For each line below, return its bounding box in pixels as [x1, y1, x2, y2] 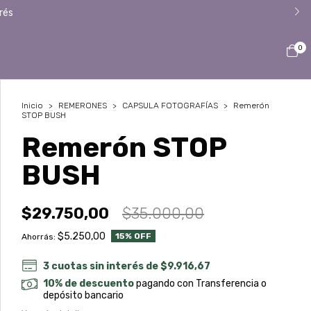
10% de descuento [43, 278, 135, 289]
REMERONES [58, 101, 107, 110]
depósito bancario [43, 289, 124, 301]
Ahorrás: [22, 231, 56, 242]
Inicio [22, 101, 43, 110]
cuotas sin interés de [51, 260, 161, 272]
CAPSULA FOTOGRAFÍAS [122, 101, 218, 110]
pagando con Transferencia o [134, 278, 267, 289]
